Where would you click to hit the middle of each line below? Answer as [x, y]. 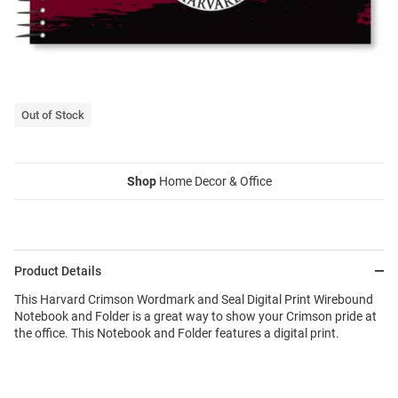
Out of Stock [53, 115]
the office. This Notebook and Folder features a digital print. [177, 334]
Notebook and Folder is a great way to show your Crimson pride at [195, 317]
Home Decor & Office [214, 182]
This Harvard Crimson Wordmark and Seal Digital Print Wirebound [194, 300]
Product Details [58, 271]
